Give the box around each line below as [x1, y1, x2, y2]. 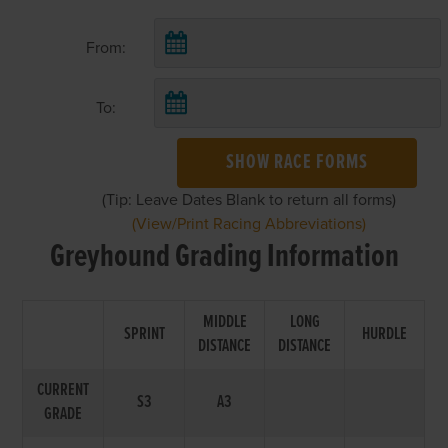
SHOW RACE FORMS [226, 149, 369, 176]
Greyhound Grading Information [49, 235, 399, 279]
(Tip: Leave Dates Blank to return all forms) [102, 189, 397, 210]
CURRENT [37, 378, 90, 402]
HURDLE [362, 322, 408, 346]
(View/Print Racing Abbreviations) [132, 213, 367, 234]
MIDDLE [202, 310, 247, 334]
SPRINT [123, 322, 165, 346]
